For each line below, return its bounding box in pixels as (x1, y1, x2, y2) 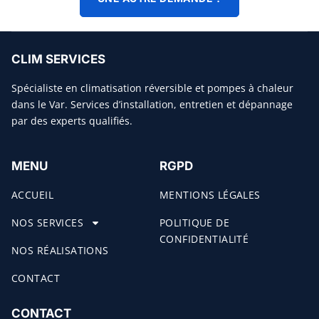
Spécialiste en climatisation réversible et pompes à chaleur (11, 80, 293, 95)
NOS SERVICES (11, 216, 84, 230)
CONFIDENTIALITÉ (159, 232, 249, 246)
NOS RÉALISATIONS (11, 244, 109, 258)
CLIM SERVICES (11, 51, 105, 66)
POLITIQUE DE (159, 216, 230, 230)
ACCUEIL (11, 188, 53, 202)
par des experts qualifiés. (11, 113, 132, 127)
